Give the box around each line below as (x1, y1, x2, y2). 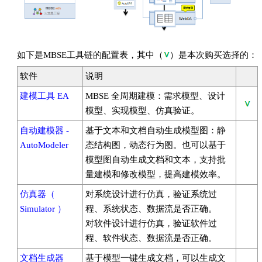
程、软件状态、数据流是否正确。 (85, 233, 217, 243)
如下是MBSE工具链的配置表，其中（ (17, 50, 163, 60)
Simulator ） (20, 204, 66, 213)
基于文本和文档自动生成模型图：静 (85, 126, 226, 135)
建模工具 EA (20, 91, 69, 101)
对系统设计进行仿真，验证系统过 (85, 189, 217, 199)
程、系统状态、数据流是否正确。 (85, 204, 217, 213)
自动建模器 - (20, 126, 69, 135)
